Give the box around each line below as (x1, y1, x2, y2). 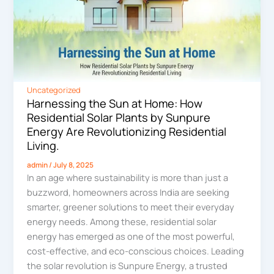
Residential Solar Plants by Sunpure (27, 110, 211, 125)
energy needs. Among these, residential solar (27, 215, 217, 228)
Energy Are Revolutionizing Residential (27, 124, 227, 139)
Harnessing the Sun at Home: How (27, 96, 203, 111)
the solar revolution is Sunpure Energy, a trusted (27, 259, 228, 272)
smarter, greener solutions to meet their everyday (27, 201, 235, 213)
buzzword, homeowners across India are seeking (27, 186, 230, 199)
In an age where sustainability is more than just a (27, 171, 229, 184)
